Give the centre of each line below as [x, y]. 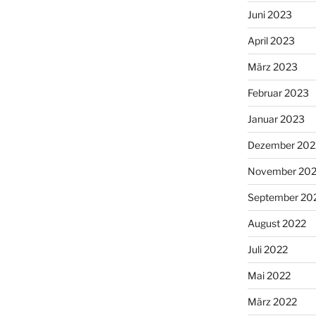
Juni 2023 [269, 14]
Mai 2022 [269, 275]
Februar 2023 [278, 92]
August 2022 [276, 223]
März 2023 [272, 66]
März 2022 [272, 301]
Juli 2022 [267, 249]
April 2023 [271, 40]
